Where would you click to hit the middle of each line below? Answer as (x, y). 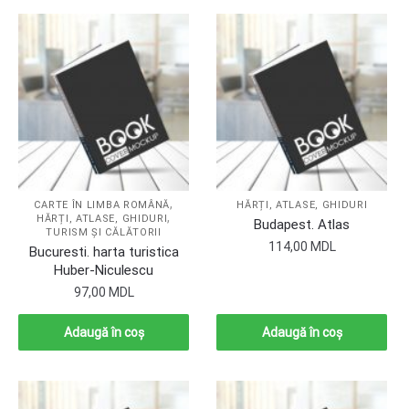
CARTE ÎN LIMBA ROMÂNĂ (102, 205)
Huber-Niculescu (104, 271)
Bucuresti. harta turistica (104, 252)
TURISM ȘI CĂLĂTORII (104, 233)
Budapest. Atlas (302, 225)
